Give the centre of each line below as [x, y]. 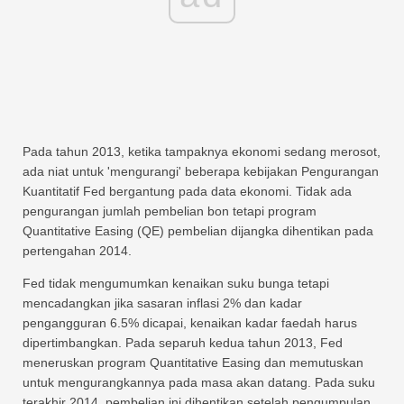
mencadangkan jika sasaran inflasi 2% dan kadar [162, 303]
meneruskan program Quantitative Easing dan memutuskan [193, 362]
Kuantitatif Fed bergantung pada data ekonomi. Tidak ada [187, 191]
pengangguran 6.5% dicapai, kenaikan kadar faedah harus [190, 322]
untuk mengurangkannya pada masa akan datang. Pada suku [199, 382]
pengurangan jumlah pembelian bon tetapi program [170, 211]
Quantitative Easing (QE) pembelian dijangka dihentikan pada [198, 230]
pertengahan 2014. [77, 250]
